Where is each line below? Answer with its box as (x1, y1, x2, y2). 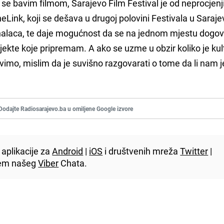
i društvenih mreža (102, 144, 180, 157)
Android (52, 144, 83, 157)
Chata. (58, 156, 87, 169)
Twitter (180, 144, 208, 157)
